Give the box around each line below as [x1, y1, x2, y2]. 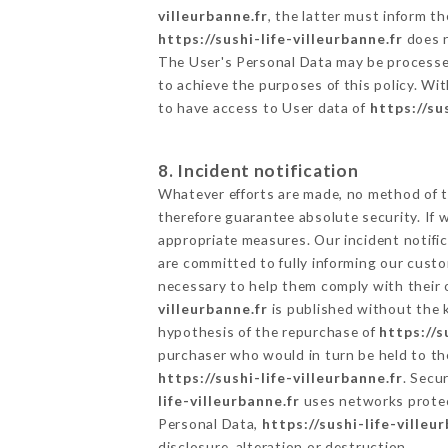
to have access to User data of [157, 99, 370, 117]
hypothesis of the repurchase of [157, 322, 380, 340]
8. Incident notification [157, 159, 359, 181]
